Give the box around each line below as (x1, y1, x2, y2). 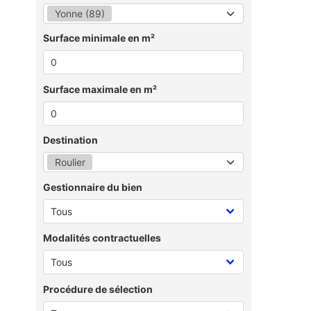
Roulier (54, 156, 85, 168)
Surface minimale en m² (43, 32, 155, 44)
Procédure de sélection (43, 283, 153, 295)
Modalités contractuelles (43, 232, 161, 244)
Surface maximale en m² (43, 83, 157, 95)
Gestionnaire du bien (43, 180, 142, 193)
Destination (43, 134, 98, 146)
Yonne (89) (54, 7, 105, 19)
